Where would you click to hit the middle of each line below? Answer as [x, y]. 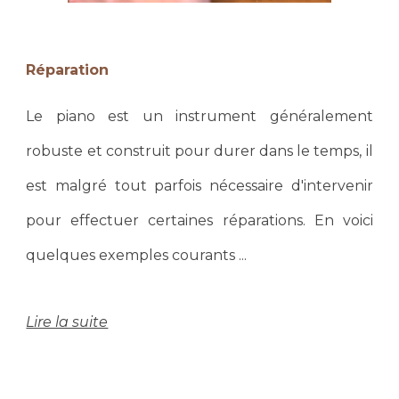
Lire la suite [67, 322]
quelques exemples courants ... [137, 256]
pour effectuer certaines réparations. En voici [199, 221]
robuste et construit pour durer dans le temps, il [199, 151]
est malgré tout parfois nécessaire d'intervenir [199, 186]
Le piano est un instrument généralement [199, 117]
